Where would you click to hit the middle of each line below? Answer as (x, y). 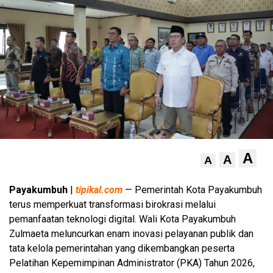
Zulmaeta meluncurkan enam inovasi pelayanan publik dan (131, 233)
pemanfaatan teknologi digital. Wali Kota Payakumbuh (122, 219)
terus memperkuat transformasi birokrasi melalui (112, 204)
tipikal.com (99, 190)
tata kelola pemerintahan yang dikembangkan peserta (122, 248)
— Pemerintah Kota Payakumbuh (192, 190)
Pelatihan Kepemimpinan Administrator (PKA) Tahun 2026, (132, 263)
